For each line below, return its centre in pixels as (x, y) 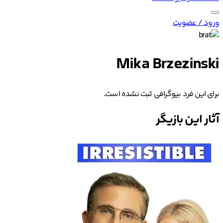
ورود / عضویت (196, 23)
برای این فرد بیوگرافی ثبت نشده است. (161, 94)
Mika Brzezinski (167, 65)
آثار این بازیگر (187, 119)
